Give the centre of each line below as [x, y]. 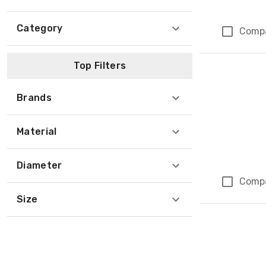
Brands [34, 98]
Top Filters [100, 66]
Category [40, 28]
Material [37, 132]
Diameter [39, 165]
